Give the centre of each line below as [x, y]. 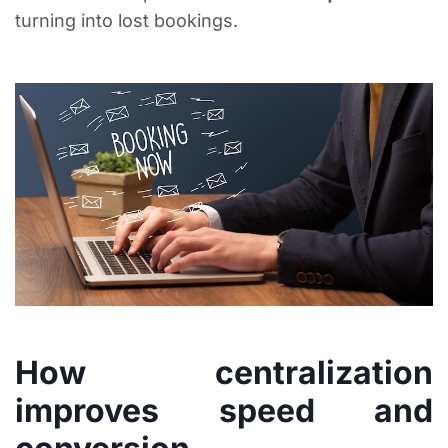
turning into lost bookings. [126, 21]
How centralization [224, 373]
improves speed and [224, 411]
